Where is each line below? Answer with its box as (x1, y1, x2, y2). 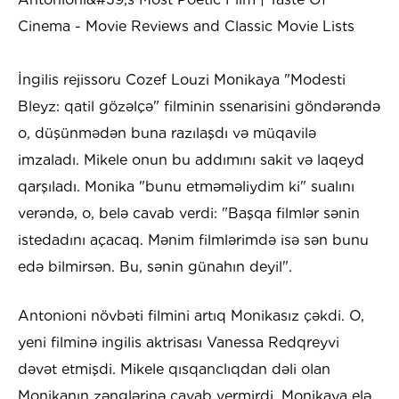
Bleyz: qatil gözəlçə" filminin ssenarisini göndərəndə (18, 98, 380, 116)
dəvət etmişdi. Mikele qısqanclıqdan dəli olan (18, 361, 330, 379)
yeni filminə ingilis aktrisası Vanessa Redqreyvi (18, 334, 339, 352)
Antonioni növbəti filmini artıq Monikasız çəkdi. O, (18, 307, 364, 325)
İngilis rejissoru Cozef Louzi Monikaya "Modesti (18, 71, 346, 89)
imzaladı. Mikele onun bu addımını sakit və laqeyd (18, 151, 364, 169)
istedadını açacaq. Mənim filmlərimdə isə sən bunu (18, 232, 369, 249)
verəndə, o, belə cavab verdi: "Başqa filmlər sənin (18, 205, 360, 223)
